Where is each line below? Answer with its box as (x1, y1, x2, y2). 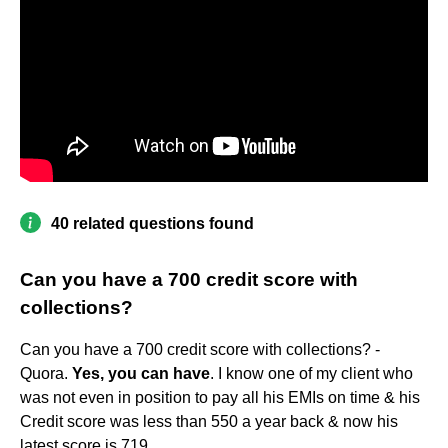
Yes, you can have (72, 364, 210, 382)
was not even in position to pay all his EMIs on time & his (20, 388, 420, 406)
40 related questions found (51, 214, 254, 232)
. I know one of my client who (210, 364, 413, 382)
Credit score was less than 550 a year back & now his (20, 412, 398, 430)
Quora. (20, 364, 72, 382)
